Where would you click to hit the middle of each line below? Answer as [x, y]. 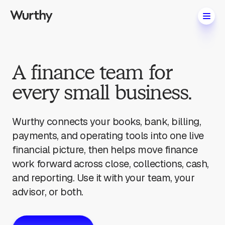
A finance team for [92, 72]
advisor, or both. [48, 192]
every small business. [102, 92]
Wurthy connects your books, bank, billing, [106, 122]
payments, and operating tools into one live [108, 136]
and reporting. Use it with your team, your [103, 178]
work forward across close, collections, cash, [110, 164]
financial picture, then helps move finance [105, 150]
